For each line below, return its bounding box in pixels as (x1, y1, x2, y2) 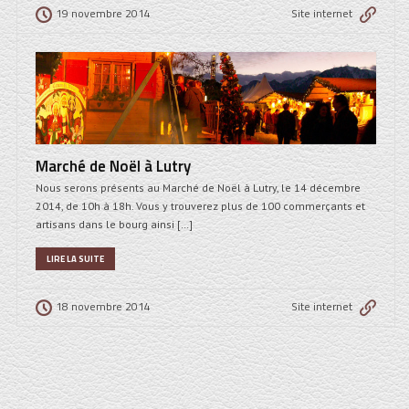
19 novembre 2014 (56, 4, 151, 22)
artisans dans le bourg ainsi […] (36, 216, 193, 231)
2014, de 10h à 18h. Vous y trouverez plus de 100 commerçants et (36, 198, 365, 213)
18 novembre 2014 (56, 297, 151, 315)
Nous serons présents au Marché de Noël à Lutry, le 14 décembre (36, 180, 361, 194)
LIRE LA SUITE (47, 251, 104, 266)
